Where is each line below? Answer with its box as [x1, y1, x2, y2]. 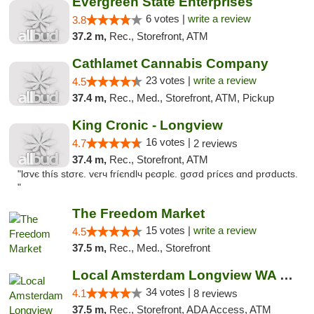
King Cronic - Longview [71, 118, 223, 132]
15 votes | [145, 224, 193, 236]
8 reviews [193, 287, 238, 299]
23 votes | [145, 74, 193, 86]
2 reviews [193, 137, 238, 149]
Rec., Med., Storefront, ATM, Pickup [109, 92, 274, 104]
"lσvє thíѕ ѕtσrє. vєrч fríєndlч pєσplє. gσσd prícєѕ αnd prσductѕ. [18, 169, 298, 179]
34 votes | [145, 286, 193, 298]
